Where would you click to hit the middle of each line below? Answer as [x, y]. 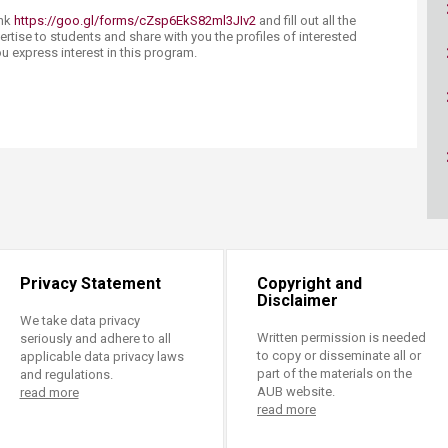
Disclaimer [297, 300]
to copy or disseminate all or [339, 355]
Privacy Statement [90, 283]
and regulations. [66, 374]
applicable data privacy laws [101, 356]
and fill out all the [306, 20]
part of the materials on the [334, 373]
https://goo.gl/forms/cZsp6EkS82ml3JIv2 [133, 20]
